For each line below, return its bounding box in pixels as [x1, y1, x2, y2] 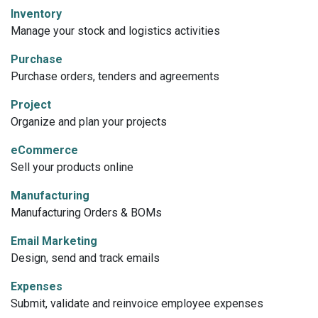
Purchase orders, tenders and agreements [11, 70, 219, 83]
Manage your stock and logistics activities [11, 24, 220, 38]
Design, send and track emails [11, 251, 160, 265]
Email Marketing [11, 234, 97, 248]
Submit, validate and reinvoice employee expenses [11, 297, 263, 310]
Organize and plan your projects [11, 115, 167, 128]
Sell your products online [11, 160, 133, 174]
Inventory [11, 7, 62, 21]
